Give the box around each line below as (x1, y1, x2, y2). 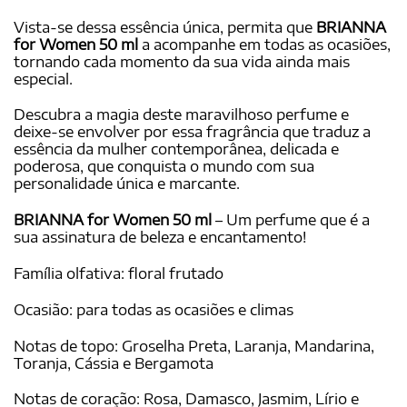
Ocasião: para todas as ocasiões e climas (14, 300, 293, 319)
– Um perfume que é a (212, 211, 370, 230)
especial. (14, 69, 73, 88)
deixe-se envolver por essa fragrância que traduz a (14, 123, 371, 142)
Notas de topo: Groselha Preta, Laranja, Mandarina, (14, 336, 374, 355)
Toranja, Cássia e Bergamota (14, 353, 213, 372)
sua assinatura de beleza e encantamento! (14, 228, 306, 247)
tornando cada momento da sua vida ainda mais (14, 52, 350, 71)
